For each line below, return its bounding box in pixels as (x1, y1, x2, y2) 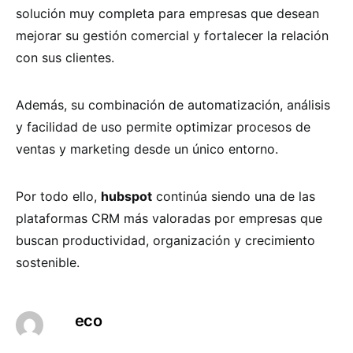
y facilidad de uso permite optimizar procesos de (16, 119, 310, 136)
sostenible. (16, 255, 80, 271)
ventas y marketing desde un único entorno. (16, 141, 278, 158)
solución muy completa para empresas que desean (16, 6, 319, 22)
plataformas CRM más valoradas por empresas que (16, 210, 322, 227)
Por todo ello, (16, 188, 101, 205)
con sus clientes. (16, 50, 114, 66)
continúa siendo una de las (152, 188, 315, 205)
